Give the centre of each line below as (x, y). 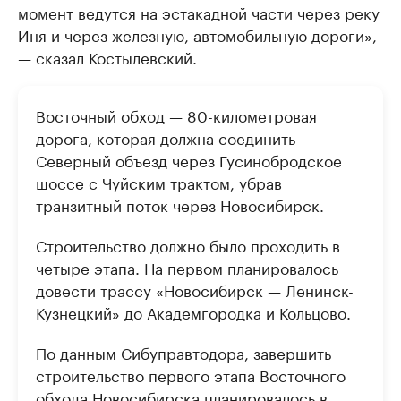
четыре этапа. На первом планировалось (187, 267)
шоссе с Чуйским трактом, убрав (159, 182)
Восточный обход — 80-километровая (176, 115)
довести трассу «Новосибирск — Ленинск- (195, 289)
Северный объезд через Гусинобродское (189, 159)
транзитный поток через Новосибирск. (180, 204)
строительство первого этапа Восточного (191, 374)
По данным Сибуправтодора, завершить (183, 352)
